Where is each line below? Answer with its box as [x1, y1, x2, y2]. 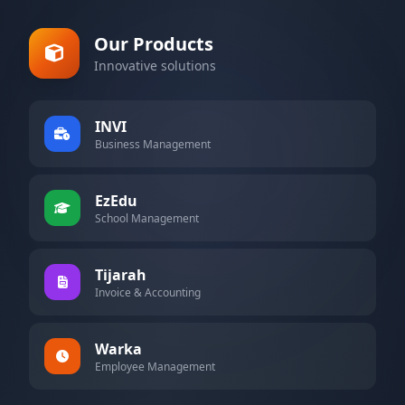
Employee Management [95, 359, 215, 374]
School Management [95, 211, 199, 226]
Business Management [95, 137, 211, 152]
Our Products [94, 32, 213, 56]
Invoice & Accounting [95, 285, 201, 300]
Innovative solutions [94, 57, 216, 74]
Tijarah [95, 265, 146, 285]
